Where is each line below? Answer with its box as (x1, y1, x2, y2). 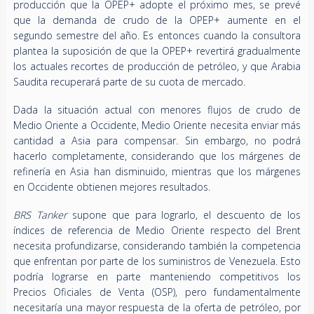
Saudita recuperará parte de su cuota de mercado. (13, 74, 248, 88)
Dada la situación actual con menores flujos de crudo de (13, 102, 301, 116)
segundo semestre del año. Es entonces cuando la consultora (13, 28, 301, 42)
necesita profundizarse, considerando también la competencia (13, 238, 301, 252)
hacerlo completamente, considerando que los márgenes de (13, 149, 301, 163)
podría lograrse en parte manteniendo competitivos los (13, 269, 301, 283)
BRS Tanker (13, 207, 67, 221)
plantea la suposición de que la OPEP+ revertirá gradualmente (13, 43, 301, 57)
